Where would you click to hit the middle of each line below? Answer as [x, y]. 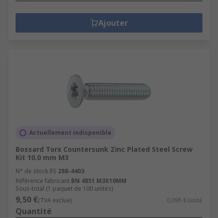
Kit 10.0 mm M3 [42, 157]
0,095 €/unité [185, 200]
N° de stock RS [36, 171]
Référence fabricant [43, 181]
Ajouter [113, 23]
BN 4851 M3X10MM [99, 181]
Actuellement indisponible [70, 133]
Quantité [34, 211]
